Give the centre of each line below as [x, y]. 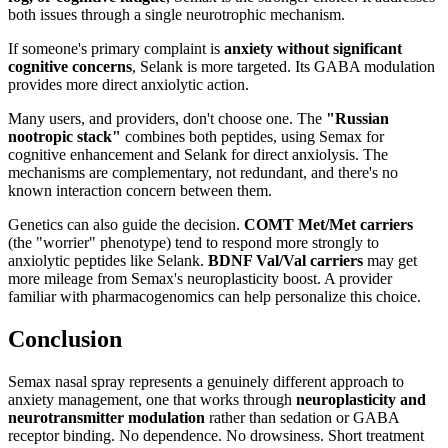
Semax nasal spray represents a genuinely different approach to [206, 382]
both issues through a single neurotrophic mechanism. [176, 15]
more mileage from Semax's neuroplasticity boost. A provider [200, 279]
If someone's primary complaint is [116, 49]
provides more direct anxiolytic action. [128, 85]
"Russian [357, 119]
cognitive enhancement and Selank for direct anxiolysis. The [198, 155]
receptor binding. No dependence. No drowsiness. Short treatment [216, 436]
